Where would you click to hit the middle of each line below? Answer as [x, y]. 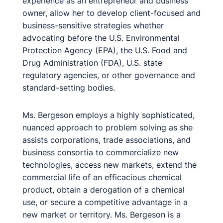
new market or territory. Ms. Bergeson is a [102, 215]
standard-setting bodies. [69, 88]
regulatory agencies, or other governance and [109, 75]
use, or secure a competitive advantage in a [105, 202]
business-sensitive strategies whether [93, 25]
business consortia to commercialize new [101, 152]
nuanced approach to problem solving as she [108, 127]
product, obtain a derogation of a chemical [104, 190]
